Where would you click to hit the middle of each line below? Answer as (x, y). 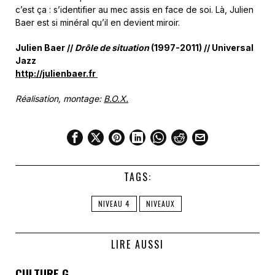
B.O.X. (116, 99)
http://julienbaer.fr (56, 73)
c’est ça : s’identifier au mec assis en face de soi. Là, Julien (134, 10)
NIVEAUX (160, 203)
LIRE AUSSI (137, 244)
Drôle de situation (111, 48)
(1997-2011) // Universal (201, 48)
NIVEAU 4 (114, 203)
